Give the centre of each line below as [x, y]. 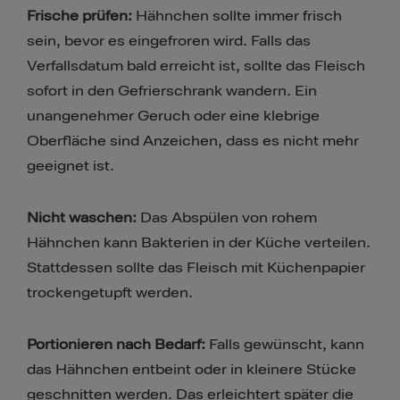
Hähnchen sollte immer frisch [239, 17]
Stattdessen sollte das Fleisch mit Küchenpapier [196, 268]
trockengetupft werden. [110, 293]
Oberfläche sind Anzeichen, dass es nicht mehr [193, 142]
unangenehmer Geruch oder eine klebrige [173, 117]
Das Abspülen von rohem [229, 218]
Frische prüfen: [81, 17]
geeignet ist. [71, 167]
